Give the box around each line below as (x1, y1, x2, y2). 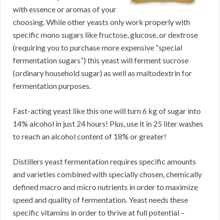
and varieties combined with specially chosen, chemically (13, 169, 202, 179)
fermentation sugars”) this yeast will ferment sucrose (13, 55, 189, 65)
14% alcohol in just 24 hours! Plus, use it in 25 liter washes (13, 119, 203, 129)
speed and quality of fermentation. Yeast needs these (13, 195, 188, 205)
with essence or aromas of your (13, 4, 116, 14)
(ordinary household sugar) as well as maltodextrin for (13, 68, 192, 78)
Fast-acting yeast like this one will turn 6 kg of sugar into (13, 106, 201, 116)
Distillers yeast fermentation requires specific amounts (13, 157, 196, 166)
